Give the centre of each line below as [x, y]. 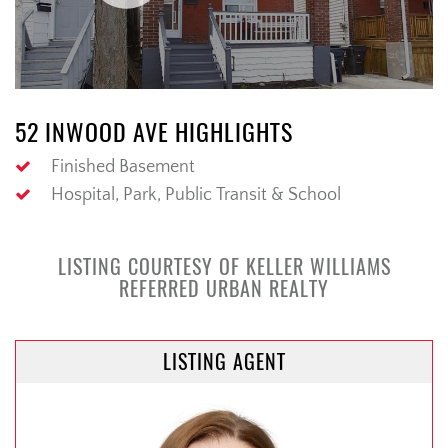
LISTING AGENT [224, 362]
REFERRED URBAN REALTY [224, 289]
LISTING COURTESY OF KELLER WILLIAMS [224, 267]
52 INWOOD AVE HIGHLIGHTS [154, 132]
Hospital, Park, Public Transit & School [196, 195]
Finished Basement [123, 167]
